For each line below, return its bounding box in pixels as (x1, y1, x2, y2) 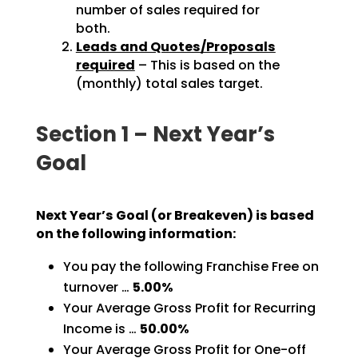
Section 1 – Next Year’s (35, 120, 275, 149)
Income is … (62, 319, 140, 338)
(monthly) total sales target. (75, 74, 263, 93)
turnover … (62, 277, 133, 296)
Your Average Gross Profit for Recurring (62, 298, 316, 317)
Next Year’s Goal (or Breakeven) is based (35, 206, 314, 225)
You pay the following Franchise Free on (62, 257, 319, 276)
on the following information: (35, 225, 236, 244)
